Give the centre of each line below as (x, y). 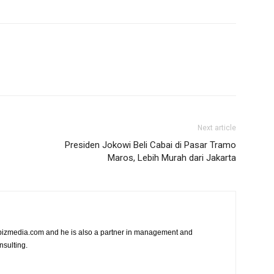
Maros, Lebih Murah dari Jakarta (172, 158)
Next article (217, 128)
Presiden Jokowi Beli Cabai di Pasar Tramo (150, 145)
